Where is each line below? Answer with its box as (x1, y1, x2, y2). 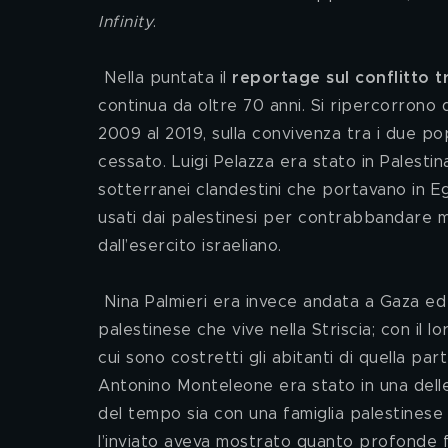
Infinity (98, 14, 153, 30)
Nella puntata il (103, 70, 232, 86)
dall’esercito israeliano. (98, 238, 282, 254)
